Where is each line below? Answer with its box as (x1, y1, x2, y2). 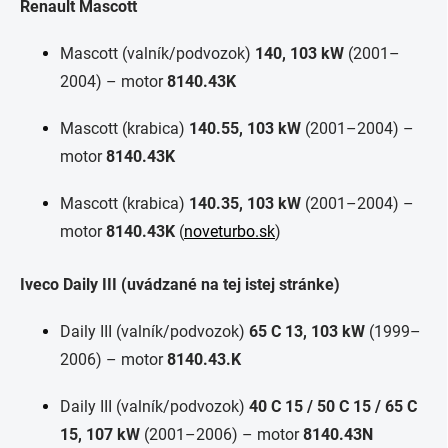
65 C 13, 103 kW (249, 322, 365, 341)
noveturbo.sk (184, 222, 275, 241)
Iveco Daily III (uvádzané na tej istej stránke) (20, 275, 340, 294)
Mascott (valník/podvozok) (60, 44, 255, 63)
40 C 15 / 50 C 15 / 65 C (249, 397, 417, 416)
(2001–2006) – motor (140, 425, 303, 444)
